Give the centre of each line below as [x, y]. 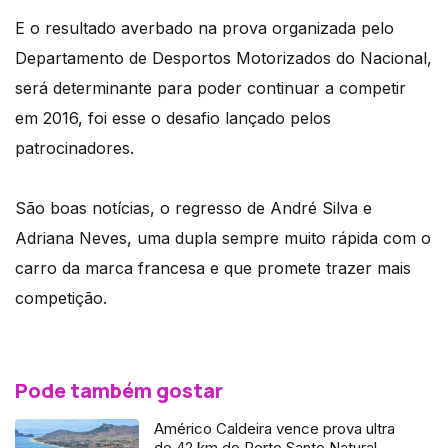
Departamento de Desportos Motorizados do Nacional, [223, 58]
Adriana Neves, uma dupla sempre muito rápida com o [223, 238]
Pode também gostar [119, 391]
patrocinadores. [74, 148]
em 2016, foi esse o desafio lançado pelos [173, 118]
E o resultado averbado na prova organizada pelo [204, 28]
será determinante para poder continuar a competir [210, 88]
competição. [61, 298]
